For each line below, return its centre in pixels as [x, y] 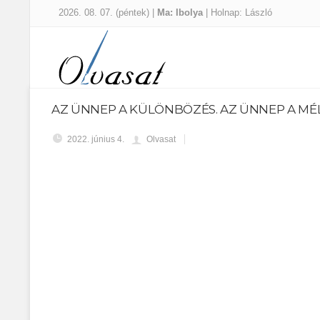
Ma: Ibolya [181, 12]
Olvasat [161, 139]
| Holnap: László [239, 12]
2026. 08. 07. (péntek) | [108, 12]
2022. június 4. [96, 139]
